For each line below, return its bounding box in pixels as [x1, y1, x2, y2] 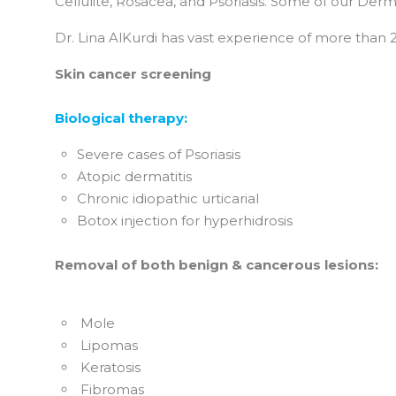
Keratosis [77, 359, 141, 377]
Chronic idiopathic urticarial [77, 190, 259, 208]
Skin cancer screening [55, 65, 211, 83]
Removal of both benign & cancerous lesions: [55, 256, 378, 274]
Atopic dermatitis [77, 168, 192, 186]
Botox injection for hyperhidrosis [77, 212, 293, 230]
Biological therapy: [55, 110, 187, 127]
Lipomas [77, 337, 138, 354]
